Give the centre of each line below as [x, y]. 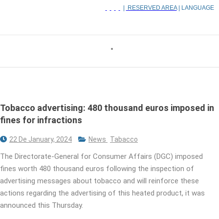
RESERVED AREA [151, 8]
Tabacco [124, 139]
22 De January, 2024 [41, 139]
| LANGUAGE [195, 8]
